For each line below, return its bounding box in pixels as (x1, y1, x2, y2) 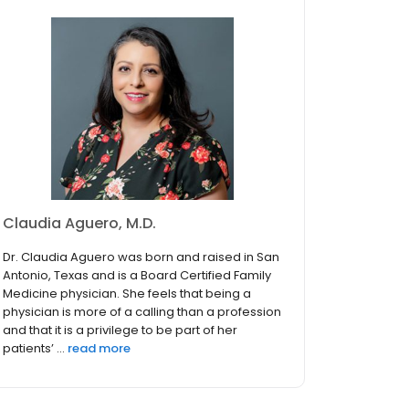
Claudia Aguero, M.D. (3, 213, 156, 235)
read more (68, 340, 131, 358)
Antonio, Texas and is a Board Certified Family (3, 267, 271, 285)
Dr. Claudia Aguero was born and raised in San (3, 248, 279, 267)
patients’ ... (3, 340, 65, 358)
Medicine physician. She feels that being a (3, 285, 251, 303)
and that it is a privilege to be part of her (3, 321, 237, 340)
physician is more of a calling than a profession (3, 303, 281, 321)
